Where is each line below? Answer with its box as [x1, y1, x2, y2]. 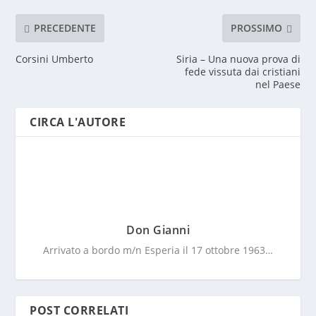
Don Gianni [126, 221, 190, 238]
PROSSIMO [230, 21, 282, 35]
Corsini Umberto [16, 51, 94, 66]
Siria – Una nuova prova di [176, 51, 300, 66]
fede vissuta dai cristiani [184, 64, 300, 78]
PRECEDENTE [34, 21, 97, 35]
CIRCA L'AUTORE [30, 114, 126, 130]
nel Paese [255, 77, 300, 91]
